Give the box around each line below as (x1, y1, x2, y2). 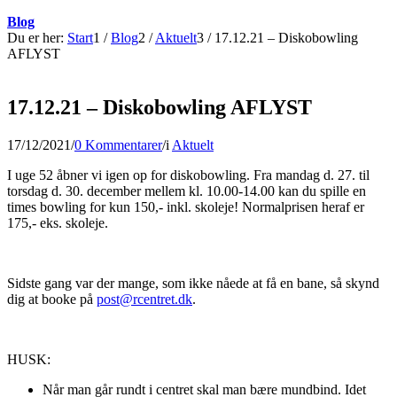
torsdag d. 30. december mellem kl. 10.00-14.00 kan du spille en (7, 183, 366, 198)
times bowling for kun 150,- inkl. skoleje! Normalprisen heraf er (7, 198, 364, 214)
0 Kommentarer (74, 136, 162, 152)
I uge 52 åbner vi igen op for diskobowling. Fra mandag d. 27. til (7, 167, 370, 183)
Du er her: (7, 30, 64, 45)
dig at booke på (7, 291, 97, 307)
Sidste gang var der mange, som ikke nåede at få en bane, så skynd (7, 275, 379, 291)
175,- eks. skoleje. (7, 214, 108, 230)
